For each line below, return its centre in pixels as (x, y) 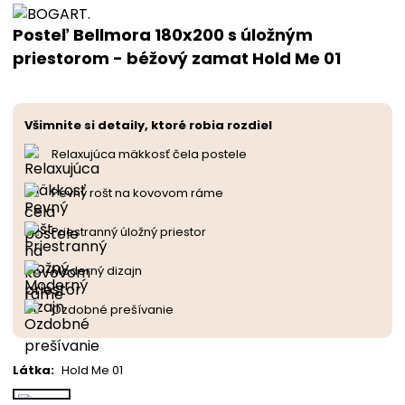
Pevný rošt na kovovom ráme (137, 193)
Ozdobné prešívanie (113, 309)
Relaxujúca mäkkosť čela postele (149, 154)
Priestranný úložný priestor (129, 231)
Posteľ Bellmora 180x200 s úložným (163, 34)
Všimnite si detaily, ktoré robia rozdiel (148, 125)
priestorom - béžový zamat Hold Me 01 (177, 58)
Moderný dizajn (97, 270)
